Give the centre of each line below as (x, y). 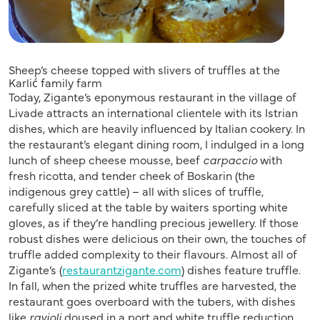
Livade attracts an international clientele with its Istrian (153, 112)
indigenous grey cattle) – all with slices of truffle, (136, 191)
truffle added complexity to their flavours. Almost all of (153, 254)
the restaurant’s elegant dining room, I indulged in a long (156, 144)
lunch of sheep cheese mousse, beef (106, 160)
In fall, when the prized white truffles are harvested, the (152, 285)
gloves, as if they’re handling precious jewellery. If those (154, 222)
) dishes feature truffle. (241, 270)
